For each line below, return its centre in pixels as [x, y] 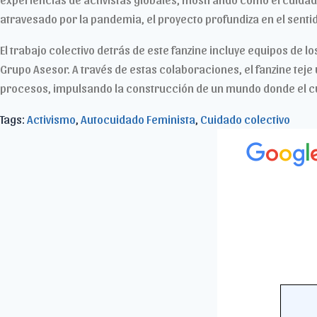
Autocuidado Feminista [138, 119]
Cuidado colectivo [245, 119]
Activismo [51, 119]
